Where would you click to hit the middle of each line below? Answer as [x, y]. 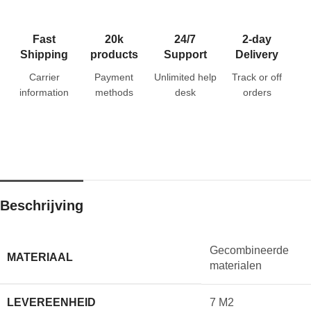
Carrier [44, 77]
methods [114, 92]
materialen [236, 265]
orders [257, 92]
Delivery [257, 54]
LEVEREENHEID [51, 302]
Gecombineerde [249, 250]
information [44, 92]
